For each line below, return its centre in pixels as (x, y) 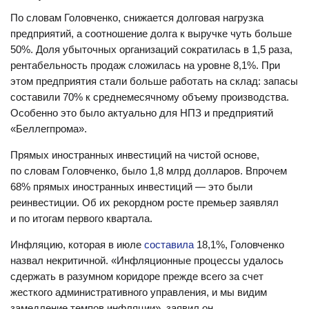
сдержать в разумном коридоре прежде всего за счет (137, 276)
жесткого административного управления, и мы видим (139, 292)
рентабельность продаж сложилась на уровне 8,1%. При (145, 65)
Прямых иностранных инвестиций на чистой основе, (135, 155)
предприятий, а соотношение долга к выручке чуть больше (151, 33)
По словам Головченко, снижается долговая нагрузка (137, 18)
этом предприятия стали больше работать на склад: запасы (154, 81)
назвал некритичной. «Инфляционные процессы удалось (147, 260)
